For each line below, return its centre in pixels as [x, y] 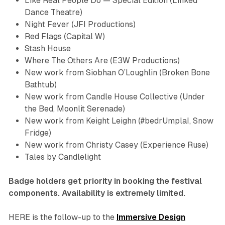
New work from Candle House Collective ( [103, 97]
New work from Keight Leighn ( [82, 121]
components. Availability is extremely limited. [97, 193]
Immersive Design [151, 217]
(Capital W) [83, 37]
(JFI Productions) [103, 25]
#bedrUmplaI [165, 121]
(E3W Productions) [145, 61]
